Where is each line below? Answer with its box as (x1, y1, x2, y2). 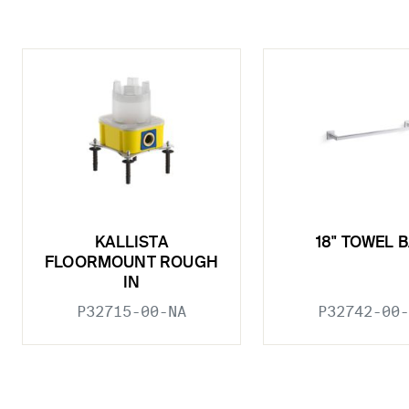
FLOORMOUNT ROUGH (45, 256, 218, 272)
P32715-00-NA (77, 303, 186, 321)
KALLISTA (95, 236, 168, 252)
